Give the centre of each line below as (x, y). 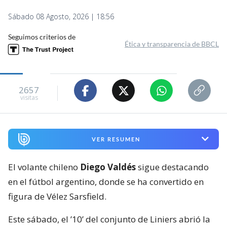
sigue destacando (172, 167)
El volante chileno (44, 167)
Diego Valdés (108, 167)
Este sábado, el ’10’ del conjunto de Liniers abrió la (109, 219)
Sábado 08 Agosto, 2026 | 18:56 (61, 17)
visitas (29, 97)
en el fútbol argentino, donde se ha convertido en (106, 181)
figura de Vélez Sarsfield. (57, 196)
